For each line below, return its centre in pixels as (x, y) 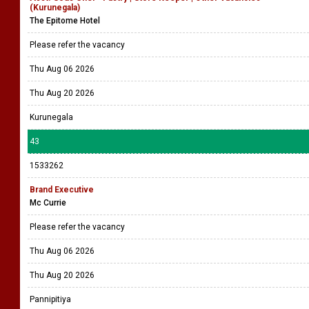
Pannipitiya (50, 299)
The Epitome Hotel (65, 21)
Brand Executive (62, 190)
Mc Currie (48, 203)
